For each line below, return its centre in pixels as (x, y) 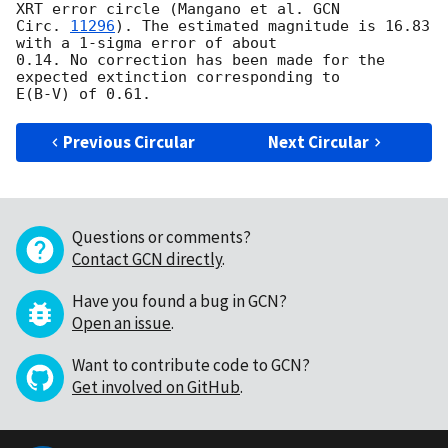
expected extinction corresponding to (182, 77)
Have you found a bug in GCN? (179, 301)
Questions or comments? (161, 237)
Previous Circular (129, 142)
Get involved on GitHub (156, 387)
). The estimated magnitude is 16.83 (272, 26)
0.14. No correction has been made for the (200, 60)
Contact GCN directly (147, 259)
